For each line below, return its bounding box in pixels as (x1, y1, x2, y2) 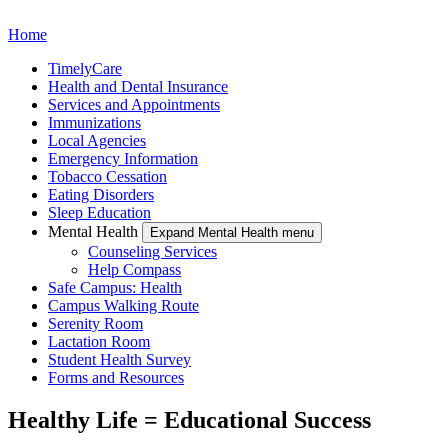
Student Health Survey (48, 351, 191, 369)
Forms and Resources (48, 369, 184, 387)
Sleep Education (48, 204, 151, 222)
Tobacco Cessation (48, 168, 167, 186)
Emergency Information (48, 150, 198, 168)
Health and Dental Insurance (48, 78, 228, 96)
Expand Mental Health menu (150, 225, 314, 241)
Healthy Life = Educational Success (8, 407, 371, 434)
